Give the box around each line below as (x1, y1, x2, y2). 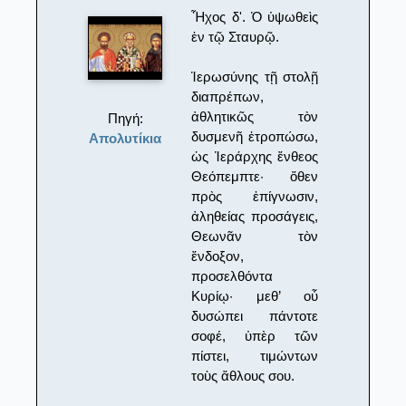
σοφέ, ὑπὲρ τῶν (191, 327, 318, 343)
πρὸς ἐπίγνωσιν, (191, 188, 318, 204)
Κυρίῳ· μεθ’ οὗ (191, 287, 318, 304)
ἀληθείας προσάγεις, (191, 208, 318, 224)
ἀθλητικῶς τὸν (191, 108, 318, 124)
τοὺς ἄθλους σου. (191, 367, 295, 383)
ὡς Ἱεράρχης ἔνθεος (191, 148, 318, 164)
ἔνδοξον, (191, 247, 245, 264)
